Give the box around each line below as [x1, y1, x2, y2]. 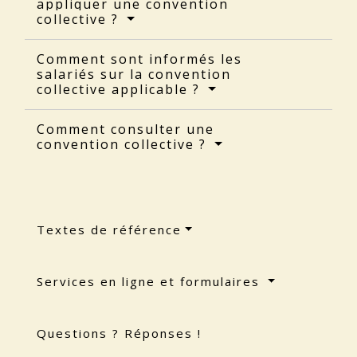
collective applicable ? [37, 80, 205, 98]
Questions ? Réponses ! [37, 324, 202, 341]
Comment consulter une [37, 120, 214, 138]
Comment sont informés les [37, 49, 242, 68]
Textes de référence [37, 221, 182, 237]
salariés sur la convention [37, 65, 231, 83]
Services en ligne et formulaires [37, 273, 265, 289]
